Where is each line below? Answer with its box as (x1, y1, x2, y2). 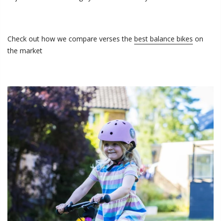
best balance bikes (134, 34, 193, 43)
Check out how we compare (7, 34, 99, 43)
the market (7, 45, 42, 55)
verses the (99, 34, 132, 43)
